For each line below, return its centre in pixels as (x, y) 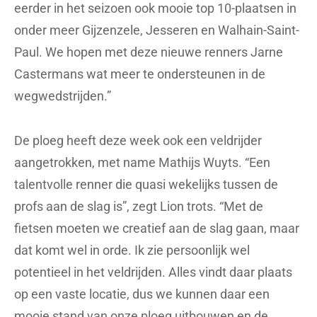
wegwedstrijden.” (63, 96)
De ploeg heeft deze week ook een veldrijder (138, 141)
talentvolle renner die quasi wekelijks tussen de (146, 185)
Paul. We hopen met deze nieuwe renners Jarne (149, 52)
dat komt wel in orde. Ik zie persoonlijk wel (132, 250)
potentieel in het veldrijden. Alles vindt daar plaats (153, 272)
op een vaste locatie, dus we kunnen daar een (142, 294)
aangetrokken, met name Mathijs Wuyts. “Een (142, 163)
